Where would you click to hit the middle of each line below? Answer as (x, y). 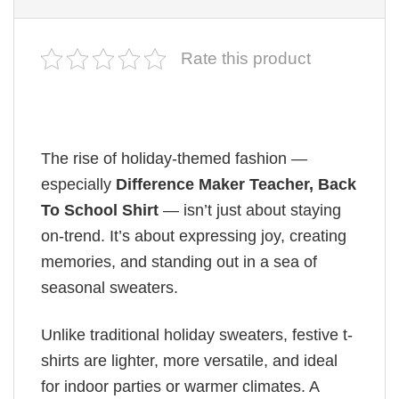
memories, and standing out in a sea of (179, 262)
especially (78, 185)
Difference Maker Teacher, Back (236, 185)
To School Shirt (100, 211)
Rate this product (246, 59)
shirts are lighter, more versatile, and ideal (189, 360)
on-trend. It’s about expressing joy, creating (194, 236)
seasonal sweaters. (110, 288)
